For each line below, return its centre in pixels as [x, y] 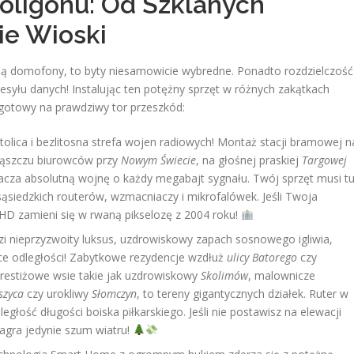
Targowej [324, 160]
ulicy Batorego [262, 257]
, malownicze [282, 275]
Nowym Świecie [158, 160]
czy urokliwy [58, 294]
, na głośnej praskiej [249, 160]
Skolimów [224, 275]
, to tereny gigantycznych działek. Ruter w [243, 294]
